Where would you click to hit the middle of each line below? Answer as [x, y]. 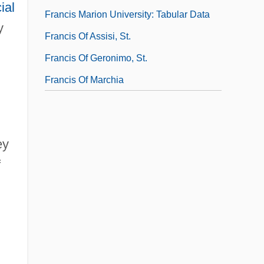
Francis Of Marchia [84, 80]
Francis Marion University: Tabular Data [127, 14]
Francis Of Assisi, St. [88, 36]
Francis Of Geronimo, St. [96, 58]
